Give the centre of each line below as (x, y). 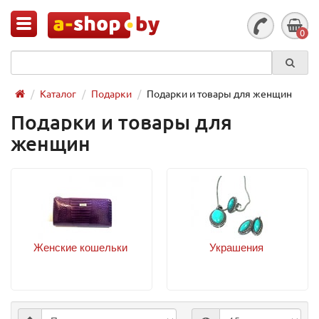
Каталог (58, 93)
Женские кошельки (80, 247)
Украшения (236, 247)
